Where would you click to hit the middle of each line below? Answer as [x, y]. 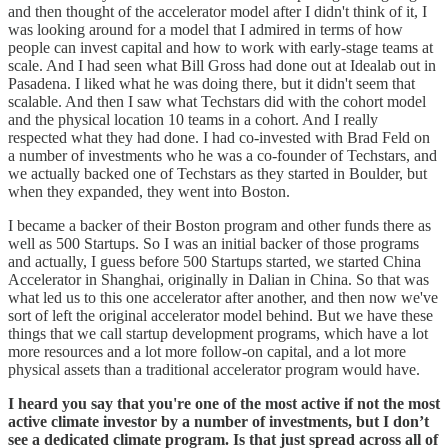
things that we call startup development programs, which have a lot [218, 333]
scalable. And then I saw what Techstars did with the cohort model [217, 101]
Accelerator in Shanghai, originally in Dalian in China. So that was [218, 279]
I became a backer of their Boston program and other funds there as [219, 225]
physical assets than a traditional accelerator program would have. [214, 369]
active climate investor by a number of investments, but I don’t [218, 421]
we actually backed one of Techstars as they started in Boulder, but [217, 173]
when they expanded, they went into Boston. [149, 191]
